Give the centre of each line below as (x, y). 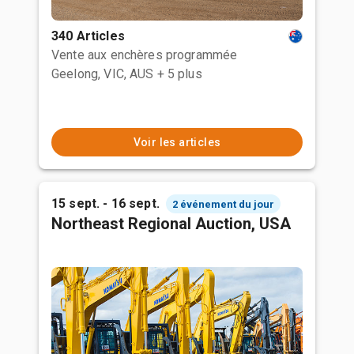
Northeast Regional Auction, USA (171, 224)
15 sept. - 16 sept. (105, 203)
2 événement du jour (223, 204)
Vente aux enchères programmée (145, 55)
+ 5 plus (179, 74)
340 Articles (88, 36)
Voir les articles (177, 142)
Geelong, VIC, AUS (103, 74)
